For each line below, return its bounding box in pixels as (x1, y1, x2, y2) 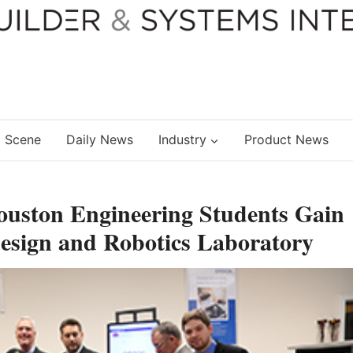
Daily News (65, 132, 133, 148)
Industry (158, 132, 206, 148)
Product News (243, 132, 329, 148)
